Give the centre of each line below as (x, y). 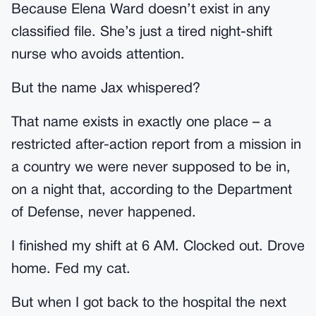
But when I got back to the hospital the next (149, 303)
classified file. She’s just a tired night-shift (142, 32)
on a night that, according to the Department (152, 190)
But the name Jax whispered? (106, 89)
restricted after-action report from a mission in (156, 145)
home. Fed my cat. (71, 269)
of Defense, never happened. (104, 213)
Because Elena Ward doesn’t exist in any (141, 10)
